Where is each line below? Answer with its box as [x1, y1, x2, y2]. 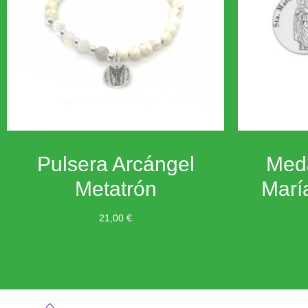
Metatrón [74, 177, 157, 200]
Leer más [93, 243, 138, 255]
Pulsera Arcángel [36, 152, 195, 175]
